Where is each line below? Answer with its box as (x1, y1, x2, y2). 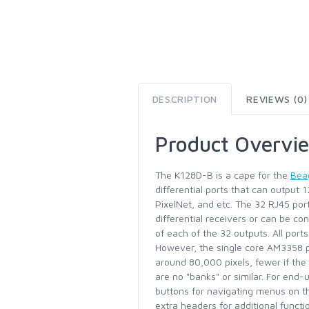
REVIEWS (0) (246, 93, 308, 105)
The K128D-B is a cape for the (154, 169, 290, 181)
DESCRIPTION (152, 93, 218, 105)
